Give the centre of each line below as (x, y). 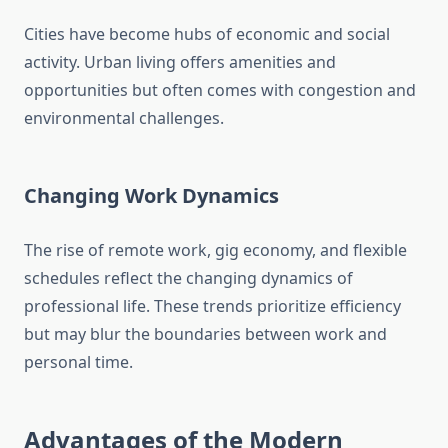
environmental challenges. (124, 118)
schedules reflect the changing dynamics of (188, 278)
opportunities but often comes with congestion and (220, 90)
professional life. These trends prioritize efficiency (212, 306)
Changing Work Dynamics (151, 196)
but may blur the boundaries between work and (205, 334)
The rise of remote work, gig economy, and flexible (215, 250)
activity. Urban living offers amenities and (180, 62)
